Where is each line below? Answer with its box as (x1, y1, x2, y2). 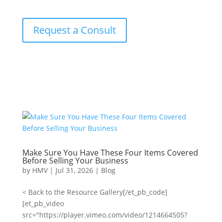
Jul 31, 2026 (55, 166, 93, 175)
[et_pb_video (22, 199, 64, 208)
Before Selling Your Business (22, 155, 128, 166)
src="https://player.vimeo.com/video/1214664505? (22, 210, 187, 220)
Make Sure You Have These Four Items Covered (22, 147, 198, 158)
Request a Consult (33, 23, 116, 37)
